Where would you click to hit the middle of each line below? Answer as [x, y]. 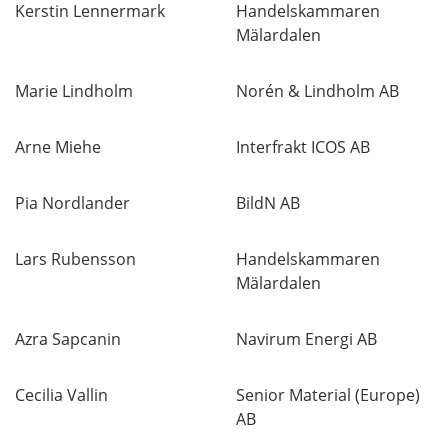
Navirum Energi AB [306, 339]
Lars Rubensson [75, 259]
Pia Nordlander [72, 203]
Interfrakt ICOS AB [303, 147]
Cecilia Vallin [61, 395]
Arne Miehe [58, 147]
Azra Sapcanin [68, 339]
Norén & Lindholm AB [317, 91]
